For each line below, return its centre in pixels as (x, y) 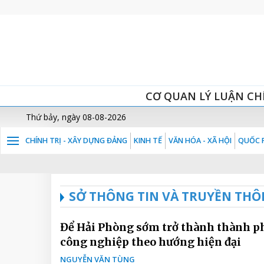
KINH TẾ (148, 141)
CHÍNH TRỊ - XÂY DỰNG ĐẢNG (76, 141)
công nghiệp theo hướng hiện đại (151, 242)
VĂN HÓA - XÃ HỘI (200, 141)
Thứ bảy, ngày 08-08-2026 (76, 117)
